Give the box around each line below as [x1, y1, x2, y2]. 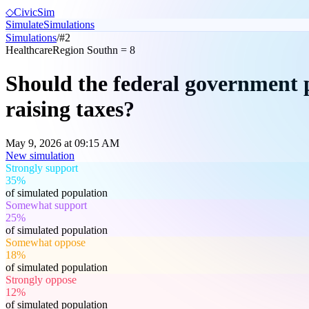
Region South [52, 44, 112, 56]
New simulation [6, 149, 74, 161]
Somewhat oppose [6, 236, 86, 248]
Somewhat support [6, 199, 87, 211]
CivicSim [14, 6, 54, 18]
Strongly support [6, 161, 78, 174]
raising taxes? [6, 97, 134, 122]
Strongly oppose [6, 273, 77, 286]
